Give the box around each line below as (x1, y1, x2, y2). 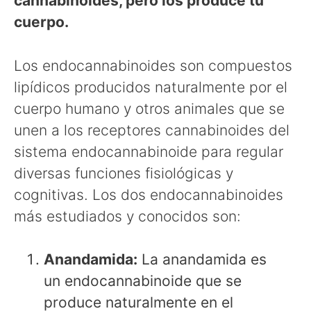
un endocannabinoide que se (44, 272, 242, 289)
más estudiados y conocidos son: (14, 207, 241, 225)
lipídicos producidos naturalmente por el (14, 78, 287, 96)
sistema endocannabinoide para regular (14, 142, 283, 160)
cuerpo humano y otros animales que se (14, 99, 285, 117)
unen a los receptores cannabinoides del (14, 121, 289, 139)
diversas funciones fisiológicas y (14, 164, 233, 182)
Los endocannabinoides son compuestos (14, 56, 292, 74)
